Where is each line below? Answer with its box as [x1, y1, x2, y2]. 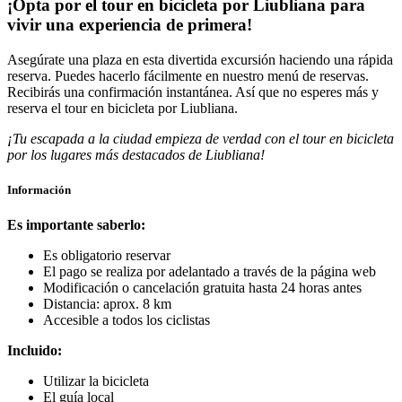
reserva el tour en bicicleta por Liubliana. [7, 100, 238, 117]
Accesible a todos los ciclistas [43, 312, 210, 328]
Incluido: [7, 343, 62, 359]
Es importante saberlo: [7, 217, 145, 233]
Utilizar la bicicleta [43, 373, 149, 389]
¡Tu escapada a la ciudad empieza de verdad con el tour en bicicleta [7, 131, 394, 147]
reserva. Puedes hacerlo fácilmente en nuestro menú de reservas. [7, 68, 369, 84]
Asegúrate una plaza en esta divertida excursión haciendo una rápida [7, 52, 393, 68]
